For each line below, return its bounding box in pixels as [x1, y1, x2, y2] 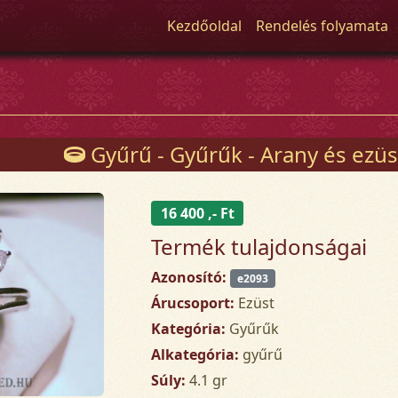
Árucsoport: [151, 292, 235, 313]
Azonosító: [151, 267, 227, 287]
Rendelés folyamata [256, 16, 389, 36]
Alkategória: [151, 344, 240, 364]
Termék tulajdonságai [151, 231, 368, 261]
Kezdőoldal [167, 16, 243, 36]
